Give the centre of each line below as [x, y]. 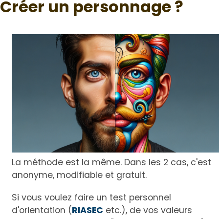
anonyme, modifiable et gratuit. [79, 175]
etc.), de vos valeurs [148, 210]
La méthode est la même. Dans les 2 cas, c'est [111, 163]
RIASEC [88, 210]
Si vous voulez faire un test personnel [91, 198]
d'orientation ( [42, 210]
